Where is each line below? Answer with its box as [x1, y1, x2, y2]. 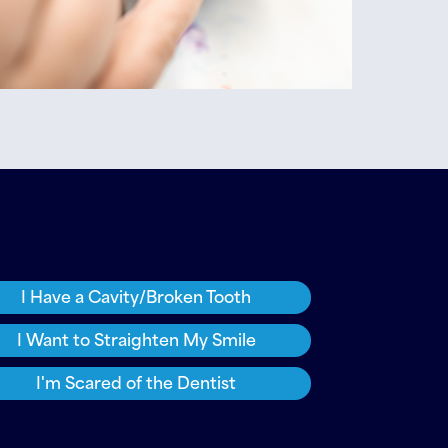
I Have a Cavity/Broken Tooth [21, 282, 251, 308]
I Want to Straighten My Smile [16, 325, 256, 351]
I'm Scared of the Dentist [36, 368, 236, 394]
